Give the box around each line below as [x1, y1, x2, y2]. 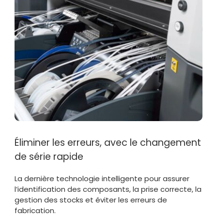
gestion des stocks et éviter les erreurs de [14, 194, 167, 205]
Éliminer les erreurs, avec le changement [14, 136, 201, 149]
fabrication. [14, 205, 56, 216]
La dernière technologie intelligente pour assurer [14, 173, 189, 184]
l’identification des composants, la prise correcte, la [14, 184, 201, 194]
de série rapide [14, 150, 83, 163]
